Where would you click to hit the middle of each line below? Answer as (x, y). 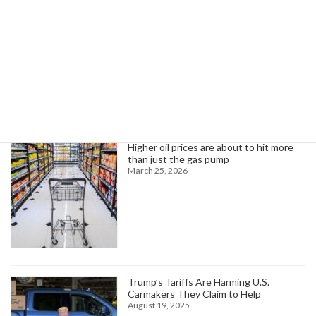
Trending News (75, 99)
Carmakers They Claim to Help (194, 293)
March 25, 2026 (158, 170)
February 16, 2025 (70, 20)
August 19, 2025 (159, 305)
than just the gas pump (178, 159)
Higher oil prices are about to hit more (211, 147)
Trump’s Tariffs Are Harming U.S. (199, 281)
